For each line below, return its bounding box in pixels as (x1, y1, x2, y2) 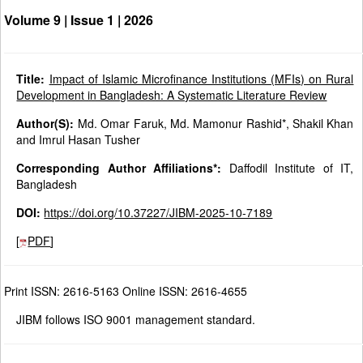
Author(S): (16, 115, 75, 132)
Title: (16, 70, 49, 88)
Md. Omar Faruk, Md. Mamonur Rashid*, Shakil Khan (74, 115, 354, 132)
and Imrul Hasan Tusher (16, 131, 141, 148)
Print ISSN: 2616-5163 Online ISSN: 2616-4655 (4, 283, 248, 300)
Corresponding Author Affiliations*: (16, 160, 222, 177)
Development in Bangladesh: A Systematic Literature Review (16, 87, 327, 104)
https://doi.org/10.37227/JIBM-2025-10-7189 (44, 204, 273, 221)
